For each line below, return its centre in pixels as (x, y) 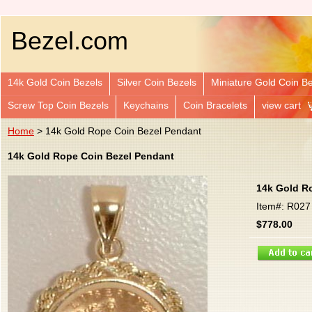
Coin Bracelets (215, 105)
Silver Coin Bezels (157, 82)
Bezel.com (70, 41)
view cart (281, 105)
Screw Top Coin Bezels (58, 105)
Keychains (146, 105)
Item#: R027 (283, 206)
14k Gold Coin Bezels (55, 82)
